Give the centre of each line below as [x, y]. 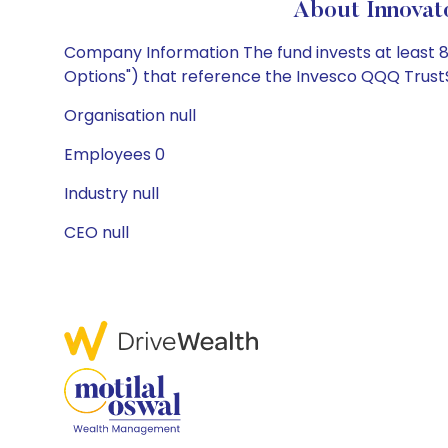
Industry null [111, 193]
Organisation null [130, 115]
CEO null [96, 232]
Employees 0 [114, 154]
